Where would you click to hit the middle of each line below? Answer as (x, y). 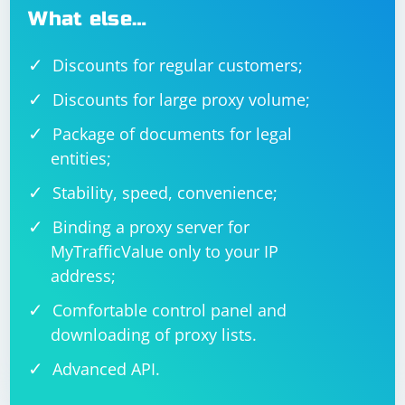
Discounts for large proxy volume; (182, 99)
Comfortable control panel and (170, 310)
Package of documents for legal (173, 134)
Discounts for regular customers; (178, 65)
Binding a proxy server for (151, 227)
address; (84, 276)
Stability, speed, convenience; (165, 193)
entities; (81, 158)
